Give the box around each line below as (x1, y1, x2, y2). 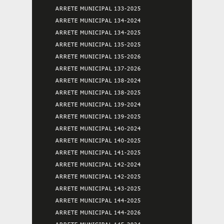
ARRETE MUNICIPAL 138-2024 (55, 77, 141, 83)
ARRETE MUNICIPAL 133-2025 (55, 5, 141, 11)
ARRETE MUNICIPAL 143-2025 (55, 185, 141, 191)
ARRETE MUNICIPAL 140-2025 (55, 137, 141, 143)
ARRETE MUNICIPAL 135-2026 (55, 53, 141, 59)
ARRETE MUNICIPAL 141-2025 (55, 149, 141, 155)
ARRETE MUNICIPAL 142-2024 (55, 161, 141, 167)
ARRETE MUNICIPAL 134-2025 (55, 29, 141, 35)
